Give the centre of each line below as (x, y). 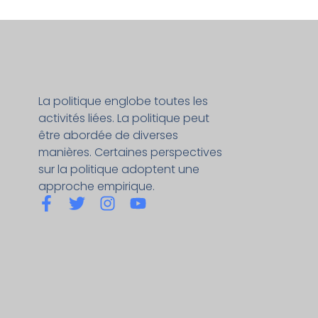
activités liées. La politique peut (124, 119)
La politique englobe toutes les (123, 102)
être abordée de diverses (108, 136)
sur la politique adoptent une (119, 170)
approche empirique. (96, 187)
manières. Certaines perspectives (130, 153)
